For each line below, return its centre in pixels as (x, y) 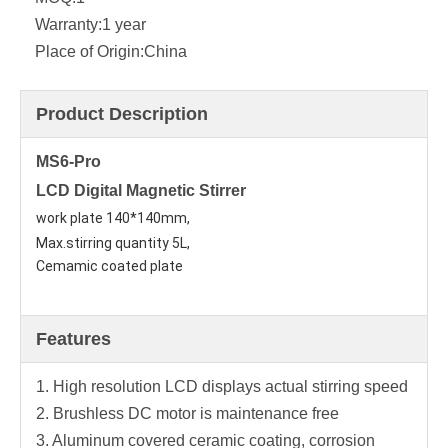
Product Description (122, 114)
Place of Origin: (89, 51)
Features (73, 339)
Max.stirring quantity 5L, (114, 243)
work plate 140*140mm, (113, 218)
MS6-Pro (68, 161)
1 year (124, 24)
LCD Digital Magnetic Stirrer (141, 190)
